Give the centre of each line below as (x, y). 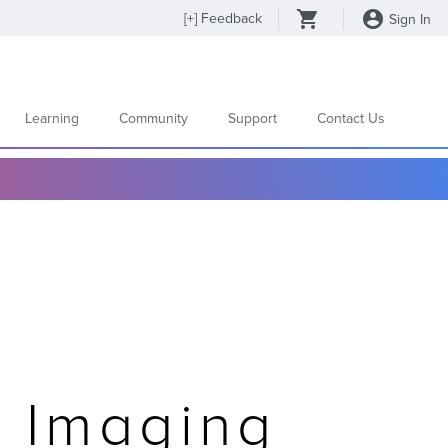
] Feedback (228, 18)
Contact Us (351, 118)
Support (252, 118)
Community (153, 118)
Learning (52, 118)
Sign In (408, 19)
